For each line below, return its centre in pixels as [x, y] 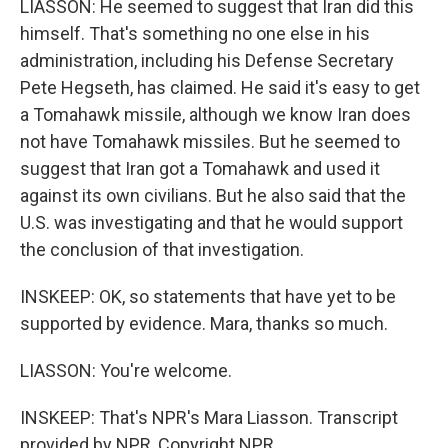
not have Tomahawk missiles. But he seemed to [210, 141]
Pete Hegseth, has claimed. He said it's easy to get [220, 87]
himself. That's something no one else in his [195, 33]
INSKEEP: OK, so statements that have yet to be [208, 296]
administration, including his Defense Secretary [207, 60]
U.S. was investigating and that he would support [211, 222]
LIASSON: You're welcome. [126, 370]
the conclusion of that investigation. [162, 249]
